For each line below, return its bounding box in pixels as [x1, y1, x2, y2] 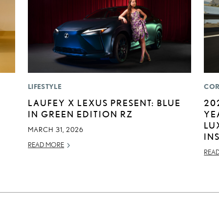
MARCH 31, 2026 [28, 126, 84, 134]
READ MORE [28, 141, 65, 149]
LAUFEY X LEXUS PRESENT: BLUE [28, 98, 181, 108]
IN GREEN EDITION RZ [28, 109, 133, 119]
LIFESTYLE [28, 83, 62, 91]
